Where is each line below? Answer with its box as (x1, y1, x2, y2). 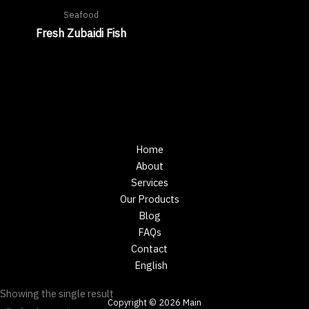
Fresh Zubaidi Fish (35, 26, 126, 40)
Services (130, 176, 168, 190)
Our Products (119, 192, 179, 206)
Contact (131, 242, 168, 256)
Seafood (63, 9, 99, 21)
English (134, 259, 168, 272)
